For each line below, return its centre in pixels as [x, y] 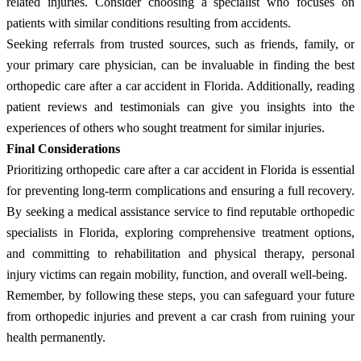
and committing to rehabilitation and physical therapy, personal [180, 253]
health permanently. [56, 337]
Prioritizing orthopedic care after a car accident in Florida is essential [180, 169]
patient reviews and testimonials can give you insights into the [180, 106]
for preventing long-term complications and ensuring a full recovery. [180, 190]
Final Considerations [63, 148]
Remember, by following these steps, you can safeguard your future [180, 295]
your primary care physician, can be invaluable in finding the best [180, 64]
